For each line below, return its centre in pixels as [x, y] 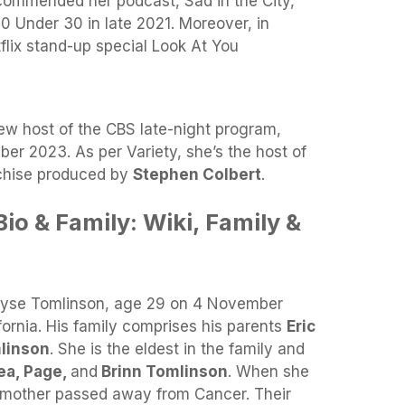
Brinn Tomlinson [163, 372]
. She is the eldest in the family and [177, 349]
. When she [268, 372]
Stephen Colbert [197, 174]
